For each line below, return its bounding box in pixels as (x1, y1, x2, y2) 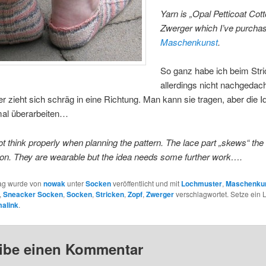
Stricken (95, 189, 124, 200)
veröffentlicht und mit (110, 178, 181, 189)
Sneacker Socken (2, 189, 63, 200)
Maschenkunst (160, 36, 218, 49)
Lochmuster (180, 178, 222, 189)
